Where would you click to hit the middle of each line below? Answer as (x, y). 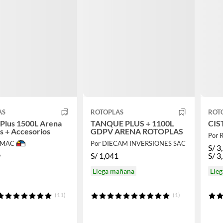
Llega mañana (113, 171)
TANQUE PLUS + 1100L (132, 123)
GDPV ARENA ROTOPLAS (137, 131)
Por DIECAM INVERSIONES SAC (138, 143)
